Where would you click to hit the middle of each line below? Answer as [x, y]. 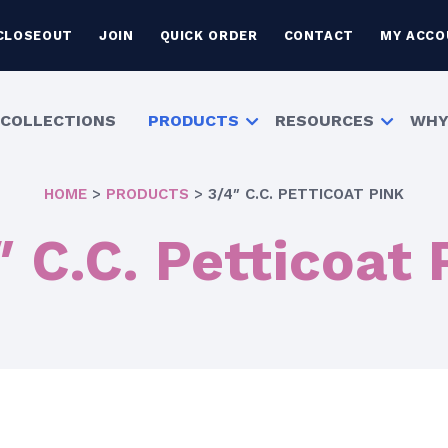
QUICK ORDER [208, 35]
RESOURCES [325, 120]
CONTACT [319, 35]
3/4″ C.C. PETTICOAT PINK [306, 194]
